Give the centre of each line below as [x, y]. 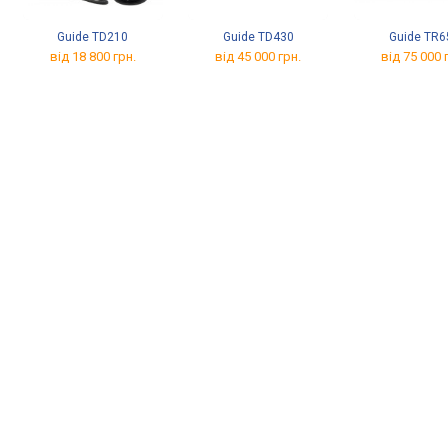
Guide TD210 [93, 37]
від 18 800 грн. [92, 56]
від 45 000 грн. [258, 56]
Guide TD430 [258, 37]
